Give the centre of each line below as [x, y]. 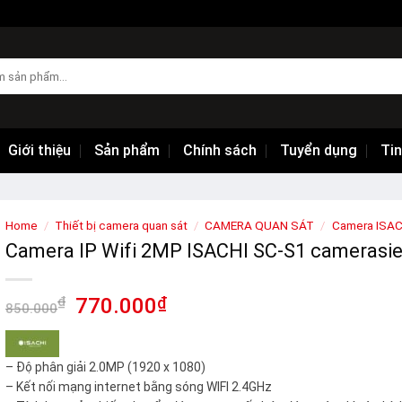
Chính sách [220, 150]
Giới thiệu [39, 150]
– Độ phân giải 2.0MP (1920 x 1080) [106, 367]
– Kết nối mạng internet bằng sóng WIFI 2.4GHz [139, 386]
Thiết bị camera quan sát [122, 225]
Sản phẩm [127, 150]
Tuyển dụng [319, 150]
